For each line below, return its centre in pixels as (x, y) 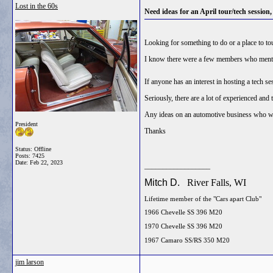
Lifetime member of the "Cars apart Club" (203, 198)
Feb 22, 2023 (46, 162)
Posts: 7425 (30, 156)
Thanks (155, 131)
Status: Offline (33, 149)
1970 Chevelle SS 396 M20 (183, 226)
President (27, 124)
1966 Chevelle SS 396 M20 (183, 212)
